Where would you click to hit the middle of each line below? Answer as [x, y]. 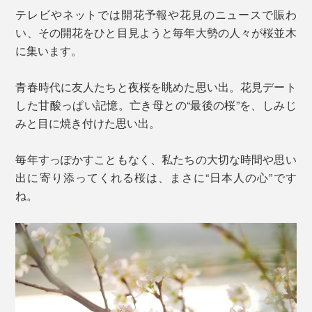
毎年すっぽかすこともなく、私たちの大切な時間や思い [156, 159]
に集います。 [49, 51]
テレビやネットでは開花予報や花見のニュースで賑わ [156, 15]
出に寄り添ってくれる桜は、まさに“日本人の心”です [156, 178]
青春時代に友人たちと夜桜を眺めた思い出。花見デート [156, 87]
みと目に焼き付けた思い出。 [88, 123]
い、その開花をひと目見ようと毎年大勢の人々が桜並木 [156, 33]
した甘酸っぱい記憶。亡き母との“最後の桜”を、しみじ [156, 105]
